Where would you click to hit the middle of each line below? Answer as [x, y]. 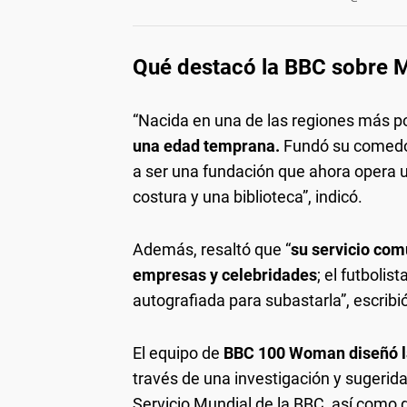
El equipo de [176, 353]
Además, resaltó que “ [212, 249]
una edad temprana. [206, 146]
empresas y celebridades [225, 275]
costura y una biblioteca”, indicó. [248, 197]
